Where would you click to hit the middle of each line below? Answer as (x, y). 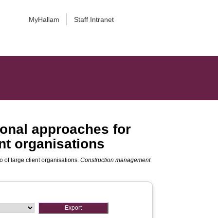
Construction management (116, 160)
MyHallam (44, 19)
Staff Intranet (94, 19)
